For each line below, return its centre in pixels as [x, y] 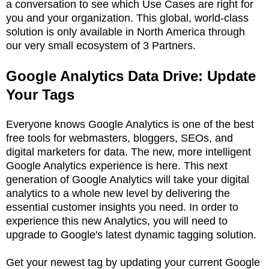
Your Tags [40, 94]
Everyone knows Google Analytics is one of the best [130, 124]
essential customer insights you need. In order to [122, 207]
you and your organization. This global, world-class [127, 18]
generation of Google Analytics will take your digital [128, 179]
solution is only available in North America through [125, 32]
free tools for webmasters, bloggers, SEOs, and [119, 138]
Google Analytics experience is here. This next [117, 165]
